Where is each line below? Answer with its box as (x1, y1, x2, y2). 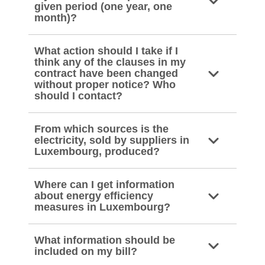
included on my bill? (34, 245, 137, 257)
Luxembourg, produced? (34, 146, 160, 157)
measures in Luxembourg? (34, 201, 170, 213)
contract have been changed (34, 67, 178, 79)
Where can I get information (34, 179, 174, 190)
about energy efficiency (34, 190, 153, 202)
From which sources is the (34, 123, 169, 135)
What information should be (34, 234, 175, 246)
